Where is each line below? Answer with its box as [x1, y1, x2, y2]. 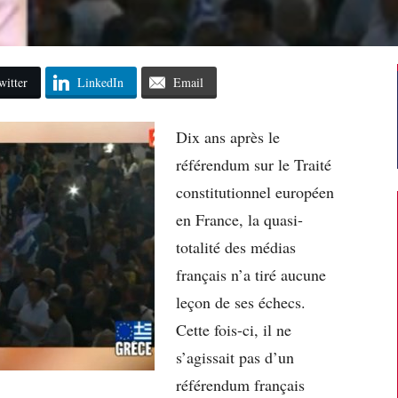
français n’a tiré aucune [176, 263, 326, 285]
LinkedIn [76, 73, 123, 91]
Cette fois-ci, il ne [176, 318, 291, 340]
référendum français [176, 373, 305, 395]
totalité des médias [176, 235, 296, 258]
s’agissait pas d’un [176, 346, 294, 368]
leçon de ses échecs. [176, 291, 306, 313]
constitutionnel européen [176, 180, 334, 203]
